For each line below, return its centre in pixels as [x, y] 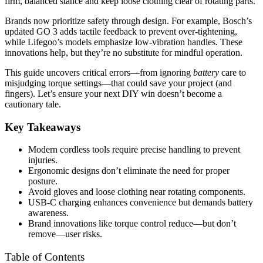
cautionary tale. [33, 104]
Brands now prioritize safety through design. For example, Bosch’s [128, 21]
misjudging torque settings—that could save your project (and [118, 83]
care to [232, 72]
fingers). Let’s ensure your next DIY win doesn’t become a [113, 93]
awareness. [48, 213]
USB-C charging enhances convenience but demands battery [141, 203]
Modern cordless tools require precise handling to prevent [134, 150]
